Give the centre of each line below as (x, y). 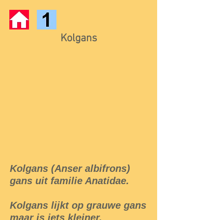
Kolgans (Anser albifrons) (70, 168)
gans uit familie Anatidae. (69, 181)
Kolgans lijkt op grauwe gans (78, 205)
